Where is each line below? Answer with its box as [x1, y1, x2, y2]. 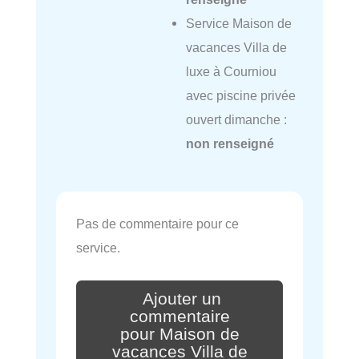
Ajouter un [143, 288, 221, 309]
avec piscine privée [185, 88, 296, 103]
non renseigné [185, 136, 274, 151]
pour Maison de [119, 324, 240, 344]
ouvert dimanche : [185, 112, 287, 127]
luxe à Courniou [185, 64, 276, 79]
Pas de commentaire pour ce [76, 216, 239, 231]
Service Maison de [185, 16, 292, 31]
